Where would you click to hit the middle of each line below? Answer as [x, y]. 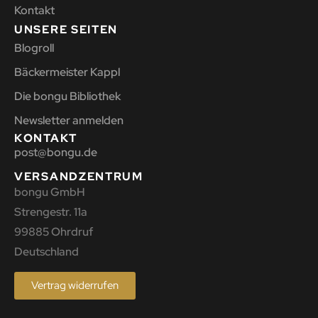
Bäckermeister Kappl [67, 72]
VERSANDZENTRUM [79, 177]
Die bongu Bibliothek [67, 96]
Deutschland [46, 252]
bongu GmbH [50, 192]
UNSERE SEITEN [66, 29]
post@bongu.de [56, 152]
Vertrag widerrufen [75, 286]
